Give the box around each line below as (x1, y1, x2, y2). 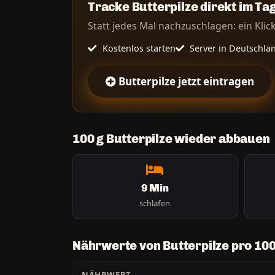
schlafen (139, 197, 171, 209)
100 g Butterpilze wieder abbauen (72, 131, 270, 146)
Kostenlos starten (99, 42, 176, 54)
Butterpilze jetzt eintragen (118, 74, 254, 89)
